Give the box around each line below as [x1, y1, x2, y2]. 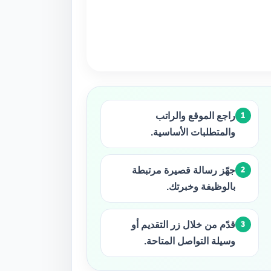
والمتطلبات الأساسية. [150, 127, 235, 137]
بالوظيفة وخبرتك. [166, 181, 235, 192]
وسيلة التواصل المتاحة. [143, 236, 235, 246]
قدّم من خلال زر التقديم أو [131, 220, 235, 230]
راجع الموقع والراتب [155, 111, 235, 121]
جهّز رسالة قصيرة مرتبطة [131, 165, 235, 175]
